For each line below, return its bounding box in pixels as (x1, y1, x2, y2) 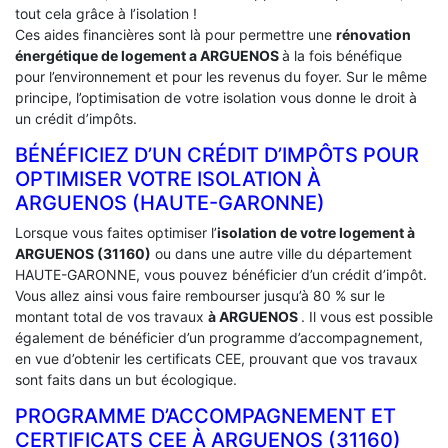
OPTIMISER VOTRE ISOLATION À (15, 167, 321, 192)
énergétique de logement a (15, 47, 200, 65)
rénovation (336, 26, 411, 44)
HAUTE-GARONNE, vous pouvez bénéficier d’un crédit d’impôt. (15, 266, 427, 284)
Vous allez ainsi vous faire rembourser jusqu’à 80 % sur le (15, 287, 385, 305)
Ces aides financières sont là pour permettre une (15, 26, 336, 44)
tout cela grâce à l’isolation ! (15, 5, 197, 23)
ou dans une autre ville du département (151, 245, 412, 263)
